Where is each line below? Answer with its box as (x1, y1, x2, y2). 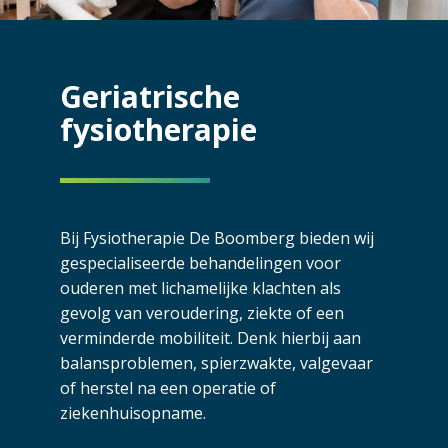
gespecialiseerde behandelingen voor (60, 252, 341, 274)
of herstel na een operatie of (60, 377, 276, 399)
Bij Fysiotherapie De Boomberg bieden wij (60, 227, 374, 249)
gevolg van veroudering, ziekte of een (60, 302, 344, 324)
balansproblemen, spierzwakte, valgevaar (60, 352, 373, 374)
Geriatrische (60, 76, 240, 117)
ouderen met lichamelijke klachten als (60, 277, 341, 299)
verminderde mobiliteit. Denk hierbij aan (60, 327, 361, 349)
